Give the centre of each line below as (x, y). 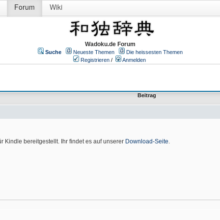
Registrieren (95, 60)
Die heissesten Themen (154, 52)
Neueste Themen (94, 52)
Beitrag (147, 95)
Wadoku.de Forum (110, 44)
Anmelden (134, 60)
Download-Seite (147, 141)
